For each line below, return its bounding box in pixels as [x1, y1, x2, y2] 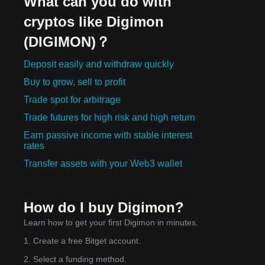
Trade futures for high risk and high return [24, 112, 195, 122]
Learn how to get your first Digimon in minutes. [24, 217, 198, 227]
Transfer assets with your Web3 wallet [24, 158, 182, 169]
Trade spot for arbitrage [24, 94, 121, 105]
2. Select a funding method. [24, 254, 127, 264]
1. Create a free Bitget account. [24, 235, 141, 245]
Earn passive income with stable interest [24, 130, 192, 140]
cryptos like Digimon [24, 13, 164, 30]
